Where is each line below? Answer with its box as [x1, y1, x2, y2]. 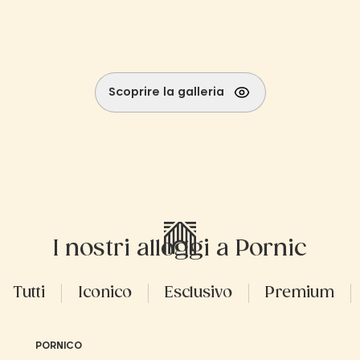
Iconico [78, 285, 132, 301]
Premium [265, 285, 334, 301]
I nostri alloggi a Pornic [53, 238, 307, 260]
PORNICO [35, 340, 82, 350]
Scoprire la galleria [108, 87, 224, 98]
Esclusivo [165, 285, 232, 301]
